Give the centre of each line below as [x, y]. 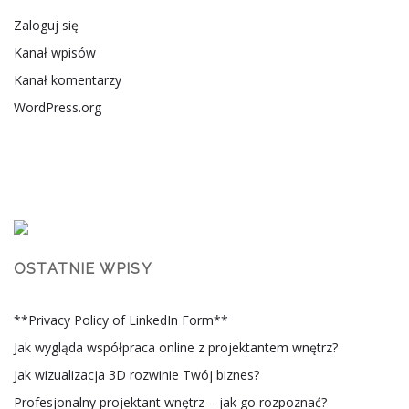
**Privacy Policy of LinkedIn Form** [121, 320]
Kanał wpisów [55, 53]
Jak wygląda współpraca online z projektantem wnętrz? [176, 348]
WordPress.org [58, 108]
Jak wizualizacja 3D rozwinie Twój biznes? [136, 375]
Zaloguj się [46, 26]
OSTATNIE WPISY [83, 269]
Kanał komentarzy [68, 80]
